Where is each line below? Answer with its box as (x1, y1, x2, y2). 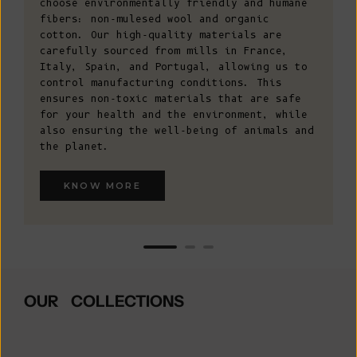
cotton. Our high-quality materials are (40, 29, 282, 41)
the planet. (40, 140, 110, 153)
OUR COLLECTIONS (24, 292, 184, 312)
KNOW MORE (64, 180, 141, 192)
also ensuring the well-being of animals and (40, 124, 314, 137)
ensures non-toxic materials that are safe (40, 92, 301, 105)
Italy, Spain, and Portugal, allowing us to (40, 61, 308, 73)
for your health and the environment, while (40, 108, 308, 121)
